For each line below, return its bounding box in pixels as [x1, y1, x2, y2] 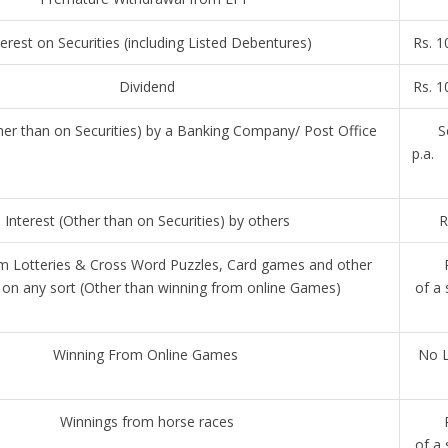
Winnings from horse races [60, 412, 234, 431]
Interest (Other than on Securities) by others [4, 211, 290, 230]
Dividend [119, 77, 175, 96]
